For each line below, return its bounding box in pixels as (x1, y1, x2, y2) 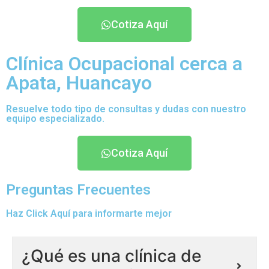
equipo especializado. (6, 112, 104, 124)
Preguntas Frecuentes (6, 181, 151, 198)
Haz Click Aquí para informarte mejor (6, 207, 172, 219)
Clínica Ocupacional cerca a (6, 52, 243, 75)
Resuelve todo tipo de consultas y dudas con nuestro (6, 103, 246, 115)
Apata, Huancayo (6, 71, 152, 94)
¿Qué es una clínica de (22, 245, 201, 266)
